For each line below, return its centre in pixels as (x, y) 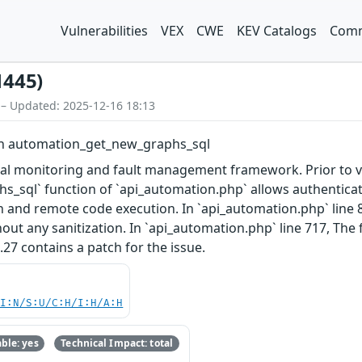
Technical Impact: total (117, 343)
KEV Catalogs (277, 31)
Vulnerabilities (104, 31)
